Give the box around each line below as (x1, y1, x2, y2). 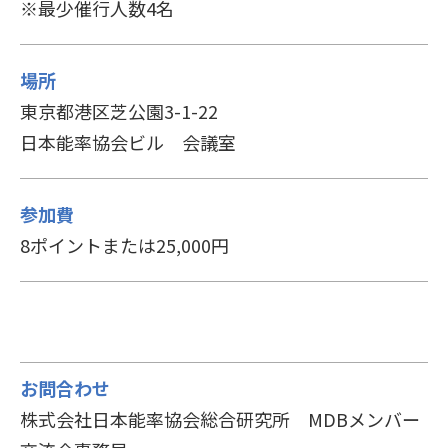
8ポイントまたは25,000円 (20, 232, 229, 259)
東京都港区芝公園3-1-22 (20, 98, 218, 125)
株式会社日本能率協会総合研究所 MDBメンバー (20, 406, 420, 433)
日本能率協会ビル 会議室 (20, 129, 236, 156)
